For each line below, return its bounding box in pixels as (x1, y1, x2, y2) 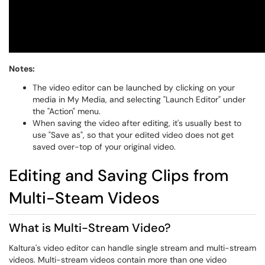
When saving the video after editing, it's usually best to (33, 118, 241, 128)
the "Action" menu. (33, 106, 101, 117)
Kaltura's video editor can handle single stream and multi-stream (9, 243, 256, 253)
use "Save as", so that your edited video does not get (33, 130, 234, 140)
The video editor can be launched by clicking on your (33, 82, 235, 93)
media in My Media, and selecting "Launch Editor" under (33, 94, 245, 105)
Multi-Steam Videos (9, 188, 160, 208)
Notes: (9, 63, 35, 74)
